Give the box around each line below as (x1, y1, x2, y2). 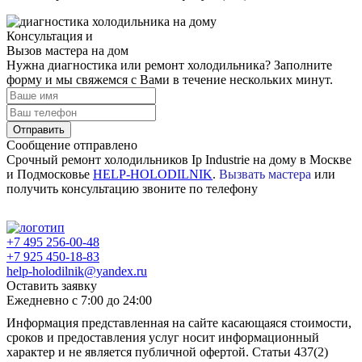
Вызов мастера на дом (6, 43, 128, 57)
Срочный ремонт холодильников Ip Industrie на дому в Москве (6, 152, 351, 166)
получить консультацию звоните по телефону (6, 181, 258, 196)
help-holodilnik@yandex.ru (6, 263, 147, 278)
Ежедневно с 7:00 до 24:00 (6, 293, 152, 307)
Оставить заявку (6, 278, 97, 293)
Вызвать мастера (219, 166, 311, 181)
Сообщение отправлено (6, 137, 137, 152)
